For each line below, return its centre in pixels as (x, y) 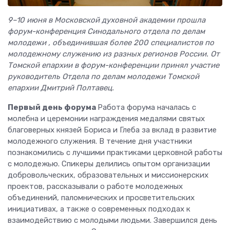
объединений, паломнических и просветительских (101, 197)
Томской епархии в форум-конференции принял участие (113, 65)
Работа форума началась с (147, 107)
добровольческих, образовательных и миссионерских (108, 175)
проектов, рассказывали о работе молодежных (95, 186)
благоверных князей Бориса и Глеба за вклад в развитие (112, 130)
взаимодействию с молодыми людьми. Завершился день (112, 220)
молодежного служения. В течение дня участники (100, 141)
